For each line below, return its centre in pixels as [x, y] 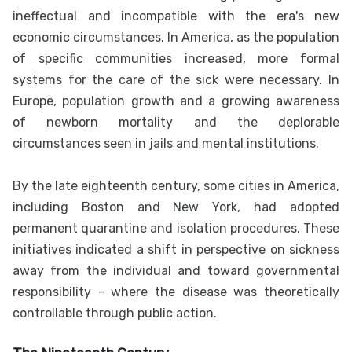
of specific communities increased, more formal [176, 59]
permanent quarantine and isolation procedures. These [176, 229]
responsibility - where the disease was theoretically [176, 292]
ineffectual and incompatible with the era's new [176, 16]
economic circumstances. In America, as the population [176, 38]
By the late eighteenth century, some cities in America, [176, 186]
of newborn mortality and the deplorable [176, 123]
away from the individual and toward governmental [176, 271]
